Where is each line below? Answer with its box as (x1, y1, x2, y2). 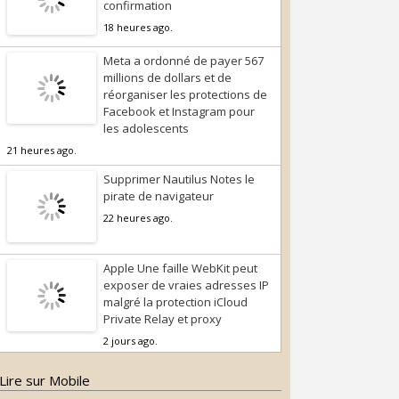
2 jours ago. (103, 334, 159, 347)
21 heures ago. (7, 143, 77, 157)
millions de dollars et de (103, 69, 232, 85)
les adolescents (103, 120, 190, 136)
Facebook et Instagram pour (103, 103, 256, 119)
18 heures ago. (103, 20, 174, 34)
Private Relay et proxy (103, 311, 223, 327)
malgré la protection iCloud (103, 294, 248, 310)
